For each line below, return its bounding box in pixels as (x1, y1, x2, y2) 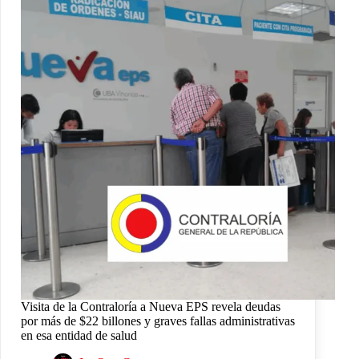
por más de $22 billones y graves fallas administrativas (21, 313, 295, 328)
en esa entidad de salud (21, 328, 137, 342)
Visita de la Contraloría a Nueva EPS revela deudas (21, 299, 280, 313)
